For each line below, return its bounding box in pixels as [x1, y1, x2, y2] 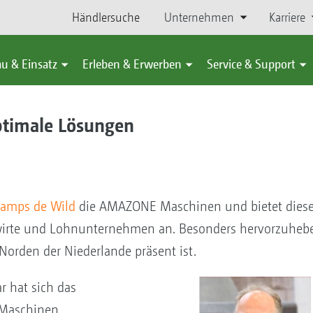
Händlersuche [72, 10, 140, 24]
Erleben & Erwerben [82, 57, 182, 71]
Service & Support [207, 57, 296, 71]
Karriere [268, 10, 305, 24]
